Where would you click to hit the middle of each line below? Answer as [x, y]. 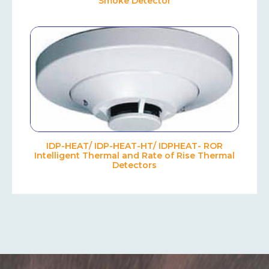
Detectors [134, 165]
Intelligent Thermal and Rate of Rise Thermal [134, 156]
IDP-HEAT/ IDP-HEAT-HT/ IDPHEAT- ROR [134, 146]
